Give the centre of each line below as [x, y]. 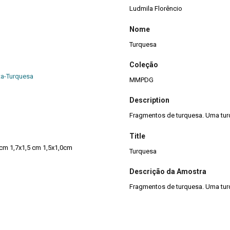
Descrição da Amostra [168, 172]
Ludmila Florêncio [156, 9]
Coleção [144, 65]
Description [149, 100]
